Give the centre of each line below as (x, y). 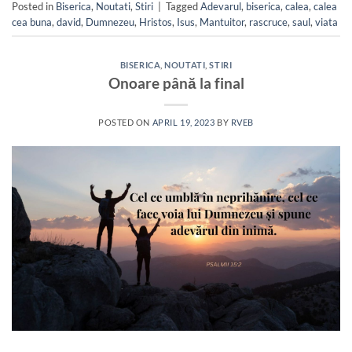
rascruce (268, 22)
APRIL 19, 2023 (183, 122)
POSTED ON (125, 122)
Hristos (156, 22)
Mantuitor (222, 22)
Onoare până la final (176, 82)
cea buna (32, 22)
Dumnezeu (110, 22)
